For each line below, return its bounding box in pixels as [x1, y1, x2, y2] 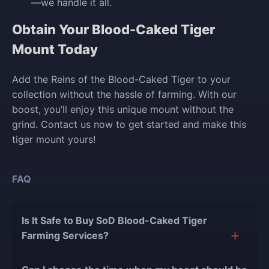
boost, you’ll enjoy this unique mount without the [12, 103, 234, 116]
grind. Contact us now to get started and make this [12, 118, 246, 131]
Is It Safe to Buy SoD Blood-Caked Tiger [22, 214, 207, 227]
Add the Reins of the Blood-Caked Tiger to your [12, 73, 231, 86]
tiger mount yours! [12, 133, 95, 146]
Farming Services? [22, 229, 109, 242]
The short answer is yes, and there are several [12, 254, 222, 267]
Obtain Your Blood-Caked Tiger [12, 21, 215, 37]
